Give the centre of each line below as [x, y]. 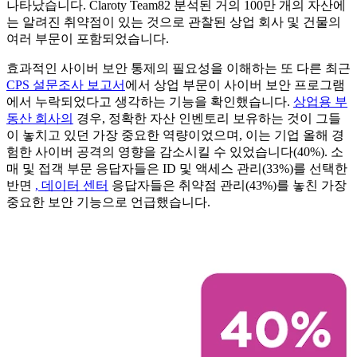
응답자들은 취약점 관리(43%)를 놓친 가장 [228, 186]
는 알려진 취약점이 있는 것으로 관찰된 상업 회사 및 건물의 [174, 22]
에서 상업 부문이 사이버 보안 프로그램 [235, 85]
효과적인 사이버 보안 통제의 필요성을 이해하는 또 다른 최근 [178, 69]
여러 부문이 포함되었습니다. [89, 39]
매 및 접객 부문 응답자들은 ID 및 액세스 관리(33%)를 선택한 [177, 169]
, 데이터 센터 [72, 186]
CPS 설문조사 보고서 [66, 85]
